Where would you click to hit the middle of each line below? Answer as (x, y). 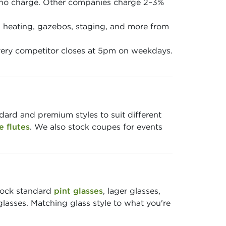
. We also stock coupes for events (96, 127)
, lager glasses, (132, 191)
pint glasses (78, 191)
